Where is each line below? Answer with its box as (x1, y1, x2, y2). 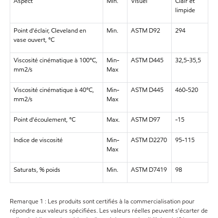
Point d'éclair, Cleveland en (13, 26, 86, 35)
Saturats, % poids (13, 165, 60, 174)
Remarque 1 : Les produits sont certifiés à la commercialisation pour (10, 197, 195, 206)
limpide (175, 5, 195, 15)
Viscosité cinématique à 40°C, (13, 85, 94, 94)
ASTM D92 (130, 26, 160, 35)
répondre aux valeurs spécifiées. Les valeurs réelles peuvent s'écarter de (10, 206, 208, 215)
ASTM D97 (130, 115, 160, 124)
